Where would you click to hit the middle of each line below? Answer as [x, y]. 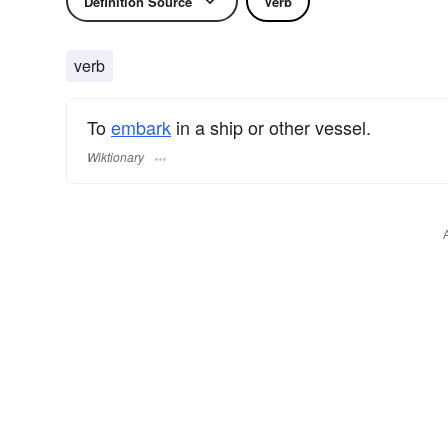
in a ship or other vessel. [271, 127]
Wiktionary [115, 157]
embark [141, 127]
